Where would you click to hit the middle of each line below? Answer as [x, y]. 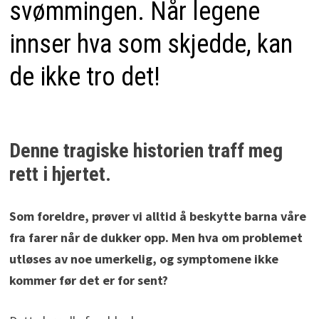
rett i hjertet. [60, 174]
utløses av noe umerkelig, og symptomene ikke [143, 259]
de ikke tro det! [84, 77]
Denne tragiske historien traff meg [146, 151]
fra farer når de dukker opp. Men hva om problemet [156, 238]
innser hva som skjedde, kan [151, 45]
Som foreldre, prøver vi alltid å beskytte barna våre [157, 216]
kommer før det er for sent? [88, 281]
